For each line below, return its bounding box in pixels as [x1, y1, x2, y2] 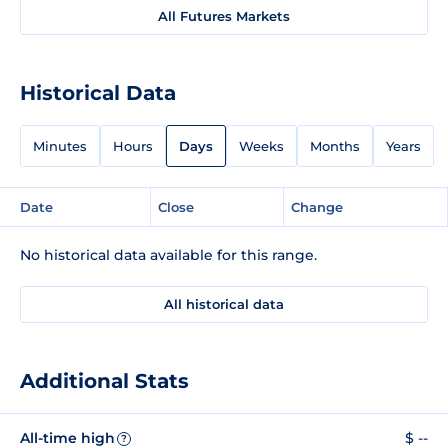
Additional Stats [20, 368, 189, 393]
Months [310, 137, 360, 154]
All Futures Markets [158, 7, 290, 24]
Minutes [33, 137, 87, 154]
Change [291, 198, 343, 215]
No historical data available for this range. [20, 245, 317, 264]
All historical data [164, 295, 284, 312]
